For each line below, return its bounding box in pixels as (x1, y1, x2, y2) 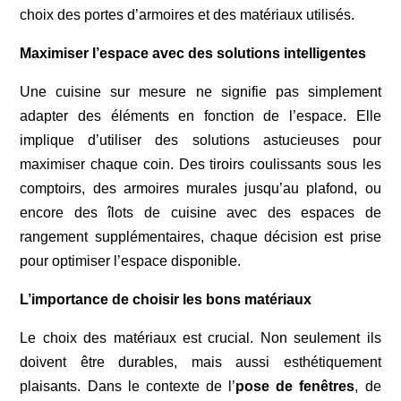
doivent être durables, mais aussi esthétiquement (20, 354, 381, 370)
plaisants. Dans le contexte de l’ (20, 378, 236, 394)
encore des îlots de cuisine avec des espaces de (20, 204, 381, 220)
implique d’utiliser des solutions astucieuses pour (20, 132, 381, 148)
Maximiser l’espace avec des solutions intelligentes (20, 45, 367, 61)
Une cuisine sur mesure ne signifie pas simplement (20, 83, 381, 99)
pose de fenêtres (235, 378, 355, 394)
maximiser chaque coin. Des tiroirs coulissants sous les (20, 156, 381, 172)
